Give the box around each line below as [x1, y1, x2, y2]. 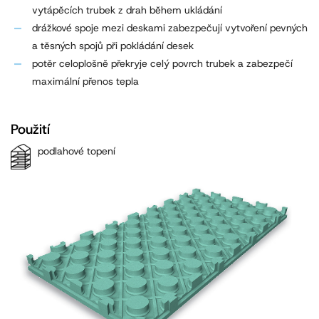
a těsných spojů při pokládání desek [32, 39, 194, 53]
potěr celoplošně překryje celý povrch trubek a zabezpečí [32, 57, 293, 70]
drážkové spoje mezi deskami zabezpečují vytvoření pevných [32, 21, 308, 35]
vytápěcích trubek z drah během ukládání [32, 4, 222, 17]
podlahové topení [38, 145, 115, 158]
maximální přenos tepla [32, 75, 139, 88]
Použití [11, 120, 50, 139]
